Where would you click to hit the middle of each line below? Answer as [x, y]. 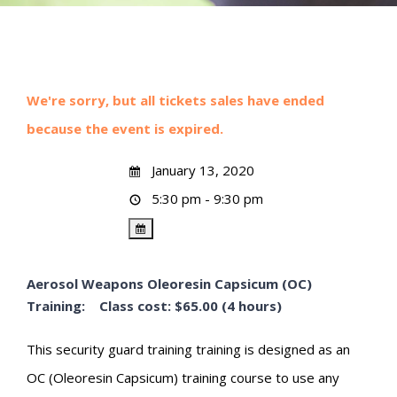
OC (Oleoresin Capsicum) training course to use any [183, 378]
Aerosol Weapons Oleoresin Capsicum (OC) [169, 284]
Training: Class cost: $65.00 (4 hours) [154, 306]
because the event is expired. [125, 129]
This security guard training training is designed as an [188, 350]
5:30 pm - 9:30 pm [206, 199]
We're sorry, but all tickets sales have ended [175, 101]
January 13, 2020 [202, 171]
